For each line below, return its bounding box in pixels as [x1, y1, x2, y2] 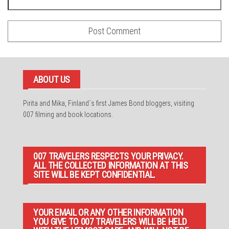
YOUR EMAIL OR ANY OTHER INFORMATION [33, 207, 184, 218]
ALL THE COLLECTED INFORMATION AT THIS [33, 159, 188, 171]
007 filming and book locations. [23, 110, 113, 119]
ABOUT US [33, 74, 71, 85]
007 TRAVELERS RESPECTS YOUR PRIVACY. [33, 150, 184, 162]
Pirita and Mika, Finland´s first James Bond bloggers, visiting [23, 99, 194, 107]
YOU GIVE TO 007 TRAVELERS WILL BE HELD [33, 216, 187, 227]
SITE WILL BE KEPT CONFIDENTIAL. [33, 169, 155, 180]
